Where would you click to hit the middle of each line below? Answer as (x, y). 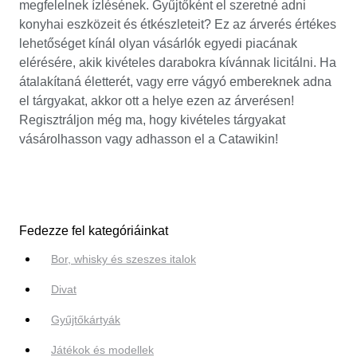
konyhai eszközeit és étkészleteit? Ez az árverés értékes (178, 24)
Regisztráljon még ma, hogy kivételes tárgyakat (152, 120)
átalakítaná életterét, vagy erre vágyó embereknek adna (175, 81)
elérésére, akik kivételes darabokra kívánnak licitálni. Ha (178, 62)
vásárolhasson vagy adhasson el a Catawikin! (149, 139)
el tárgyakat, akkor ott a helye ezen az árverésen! (157, 100)
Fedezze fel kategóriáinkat (94, 231)
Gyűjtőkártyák (86, 320)
